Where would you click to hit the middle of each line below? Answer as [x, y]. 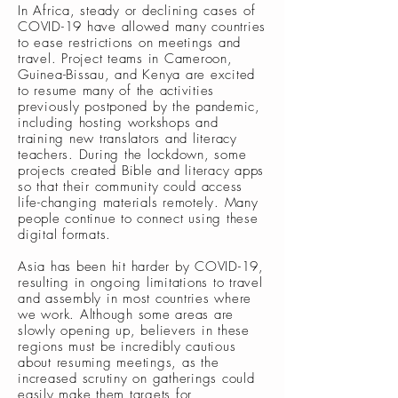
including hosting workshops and [118, 123]
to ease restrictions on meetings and [129, 43]
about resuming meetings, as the [119, 362]
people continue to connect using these [138, 219]
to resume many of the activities [116, 91]
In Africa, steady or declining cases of [137, 11]
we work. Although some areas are [126, 314]
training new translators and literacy [127, 139]
